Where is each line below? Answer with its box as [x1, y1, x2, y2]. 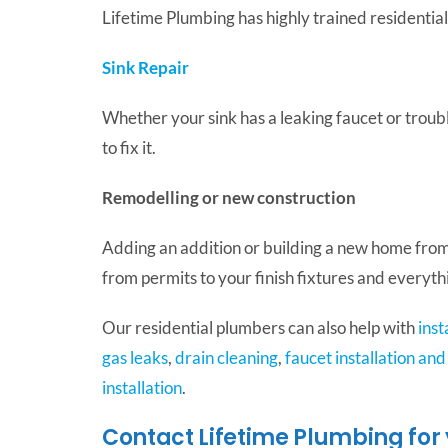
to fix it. [101, 136, 156, 158]
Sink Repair [101, 56, 189, 78]
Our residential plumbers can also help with [101, 316, 418, 338]
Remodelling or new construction [101, 186, 356, 208]
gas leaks [101, 346, 168, 368]
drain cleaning [174, 346, 278, 368]
